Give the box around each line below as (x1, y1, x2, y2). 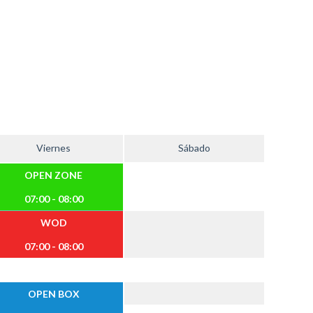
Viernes (36, 142, 71, 154)
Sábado (178, 142, 211, 154)
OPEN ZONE (24, 169, 83, 181)
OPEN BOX (27, 288, 80, 300)
